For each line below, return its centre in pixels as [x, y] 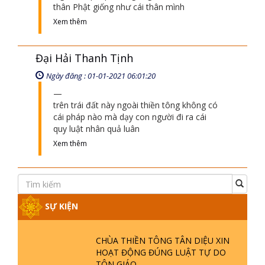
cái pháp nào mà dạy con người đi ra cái [130, 117]
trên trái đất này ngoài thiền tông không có [135, 105]
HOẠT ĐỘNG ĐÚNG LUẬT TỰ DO [161, 252]
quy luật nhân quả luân [96, 129]
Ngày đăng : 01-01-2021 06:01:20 [101, 76]
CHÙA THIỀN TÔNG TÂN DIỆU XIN [163, 240]
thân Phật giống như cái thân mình [119, 7]
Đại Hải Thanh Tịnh [84, 58]
